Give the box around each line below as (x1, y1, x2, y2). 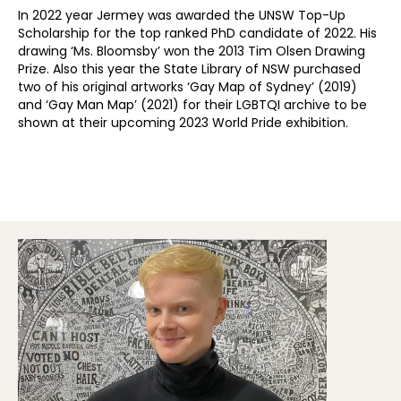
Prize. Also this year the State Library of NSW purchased (18, 60, 361, 78)
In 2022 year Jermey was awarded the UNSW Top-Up (18, 6, 346, 24)
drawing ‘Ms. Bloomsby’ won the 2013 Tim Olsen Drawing (18, 42, 365, 60)
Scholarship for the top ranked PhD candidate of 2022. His (18, 24, 377, 42)
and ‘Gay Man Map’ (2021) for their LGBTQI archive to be (18, 96, 367, 114)
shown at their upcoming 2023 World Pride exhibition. (18, 114, 348, 132)
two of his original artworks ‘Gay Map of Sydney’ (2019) (18, 78, 357, 96)
